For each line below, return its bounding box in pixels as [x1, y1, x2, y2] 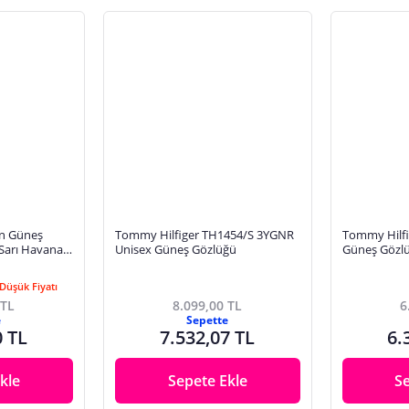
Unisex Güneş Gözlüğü [114, 240, 236, 257]
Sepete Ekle [167, 370, 247, 391]
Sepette [186, 311, 229, 328]
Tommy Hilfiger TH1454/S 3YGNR [114, 225, 294, 243]
